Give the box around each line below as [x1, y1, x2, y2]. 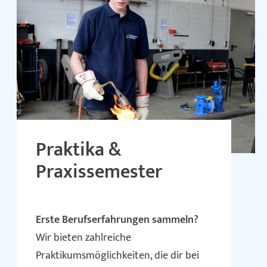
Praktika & [36, 133, 122, 166]
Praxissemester [36, 156, 163, 188]
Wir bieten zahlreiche [36, 229, 132, 247]
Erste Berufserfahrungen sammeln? [36, 211, 199, 229]
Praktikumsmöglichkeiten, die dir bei [36, 247, 200, 265]
